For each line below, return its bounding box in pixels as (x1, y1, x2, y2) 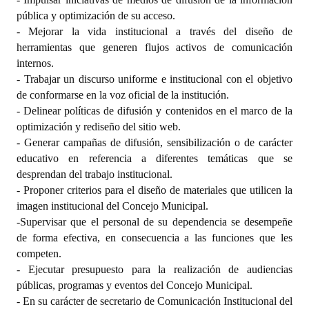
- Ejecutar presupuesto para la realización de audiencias (17, 263, 292, 275)
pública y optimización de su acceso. (17, 9, 175, 21)
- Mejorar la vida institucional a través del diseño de (17, 25, 292, 37)
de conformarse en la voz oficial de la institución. (17, 88, 229, 101)
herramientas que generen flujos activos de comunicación (17, 41, 292, 53)
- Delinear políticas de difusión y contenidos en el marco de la (17, 104, 292, 117)
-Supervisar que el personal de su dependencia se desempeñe (17, 215, 292, 228)
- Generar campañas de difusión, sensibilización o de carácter (17, 136, 292, 148)
